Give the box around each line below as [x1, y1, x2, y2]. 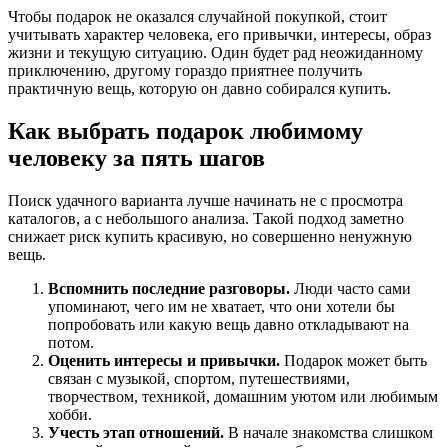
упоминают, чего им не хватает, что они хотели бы [48, 298, 395, 316]
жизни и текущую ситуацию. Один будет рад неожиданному [8, 44, 423, 62]
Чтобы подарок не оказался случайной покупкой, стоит [8, 8, 387, 26]
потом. [48, 334, 94, 352]
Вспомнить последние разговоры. [48, 280, 290, 298]
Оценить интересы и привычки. [48, 352, 280, 370]
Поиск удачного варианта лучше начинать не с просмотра [8, 192, 403, 210]
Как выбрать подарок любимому [8, 118, 363, 145]
